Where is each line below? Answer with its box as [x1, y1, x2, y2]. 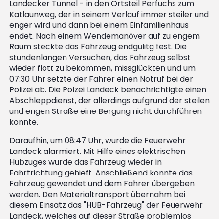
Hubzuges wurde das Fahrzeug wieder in [9, 156, 162, 168]
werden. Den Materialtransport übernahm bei [9, 189, 185, 200]
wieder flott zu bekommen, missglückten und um [9, 63, 196, 74]
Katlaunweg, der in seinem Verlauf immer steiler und [9, 9, 209, 20]
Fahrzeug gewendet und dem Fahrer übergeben [9, 178, 195, 189]
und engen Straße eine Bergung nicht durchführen [9, 106, 202, 117]
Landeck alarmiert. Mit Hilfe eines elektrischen [9, 146, 185, 157]
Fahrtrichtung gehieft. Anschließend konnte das [9, 167, 193, 178]
